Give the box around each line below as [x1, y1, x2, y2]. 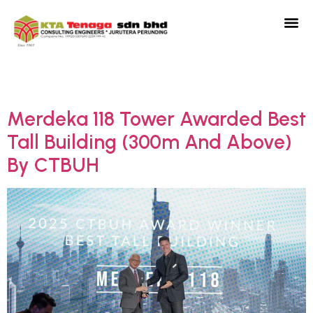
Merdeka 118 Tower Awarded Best [7, 107, 306, 131]
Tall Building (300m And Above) [7, 130, 292, 154]
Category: [14, 68, 128, 97]
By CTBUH [7, 153, 99, 177]
